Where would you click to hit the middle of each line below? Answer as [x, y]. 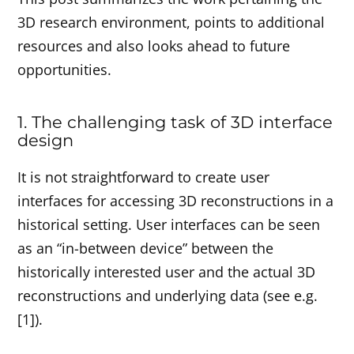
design [46, 139]
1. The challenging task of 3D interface [175, 121]
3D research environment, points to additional [171, 22]
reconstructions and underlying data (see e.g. [168, 295]
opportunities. [65, 69]
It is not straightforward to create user [144, 177]
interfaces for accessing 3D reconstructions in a [176, 200]
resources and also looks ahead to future [154, 45]
